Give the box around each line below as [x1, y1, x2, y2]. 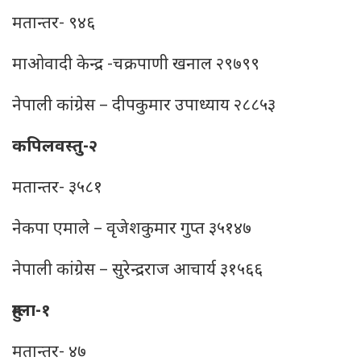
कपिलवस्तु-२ [12, 136, 98, 159]
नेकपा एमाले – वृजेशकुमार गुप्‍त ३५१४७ [12, 218, 251, 241]
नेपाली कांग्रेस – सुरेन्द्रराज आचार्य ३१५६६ [12, 259, 263, 282]
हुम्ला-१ [12, 301, 51, 323]
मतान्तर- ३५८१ [12, 177, 102, 200]
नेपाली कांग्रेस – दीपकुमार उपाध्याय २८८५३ [12, 95, 276, 118]
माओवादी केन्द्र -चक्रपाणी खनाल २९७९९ [12, 54, 259, 77]
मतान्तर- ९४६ [12, 13, 95, 35]
